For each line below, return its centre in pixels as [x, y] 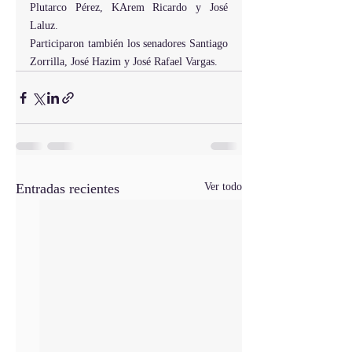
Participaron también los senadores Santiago [129, 44]
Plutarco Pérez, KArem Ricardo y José [129, 7]
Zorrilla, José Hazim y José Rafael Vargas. [124, 62]
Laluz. [44, 26]
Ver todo [223, 187]
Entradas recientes [68, 189]
